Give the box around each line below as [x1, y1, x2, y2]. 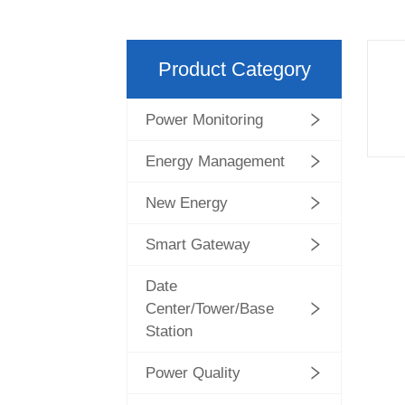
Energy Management [146, 153, 286, 170]
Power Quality [146, 364, 241, 381]
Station [146, 323, 193, 340]
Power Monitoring [146, 111, 264, 128]
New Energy [146, 194, 229, 212]
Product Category [157, 57, 311, 80]
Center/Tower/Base [146, 300, 275, 317]
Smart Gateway [146, 236, 251, 253]
